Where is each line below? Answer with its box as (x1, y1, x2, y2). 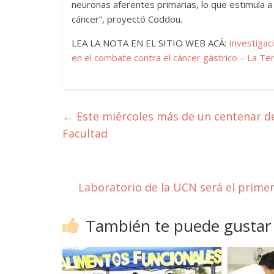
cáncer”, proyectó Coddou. (72, 13, 182, 25)
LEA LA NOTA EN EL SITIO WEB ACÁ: (72, 37, 229, 49)
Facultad (62, 126, 108, 141)
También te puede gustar (86, 215, 271, 237)
